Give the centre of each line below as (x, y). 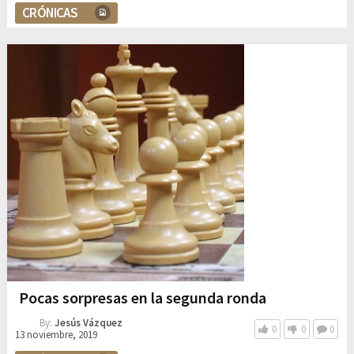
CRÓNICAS (50, 12)
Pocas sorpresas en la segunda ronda (142, 297)
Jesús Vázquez (88, 322)
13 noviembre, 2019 (56, 334)
